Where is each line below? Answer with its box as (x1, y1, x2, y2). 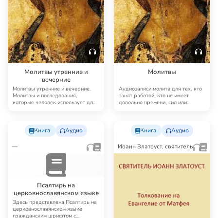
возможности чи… (119, 105, 163, 113)
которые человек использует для (13, 98, 96, 106)
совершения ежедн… (13, 105, 65, 113)
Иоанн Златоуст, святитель (118, 142, 193, 150)
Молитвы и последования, (13, 91, 77, 99)
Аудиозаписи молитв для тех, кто (119, 85, 202, 92)
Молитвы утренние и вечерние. (13, 85, 91, 92)
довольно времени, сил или (119, 98, 187, 106)
